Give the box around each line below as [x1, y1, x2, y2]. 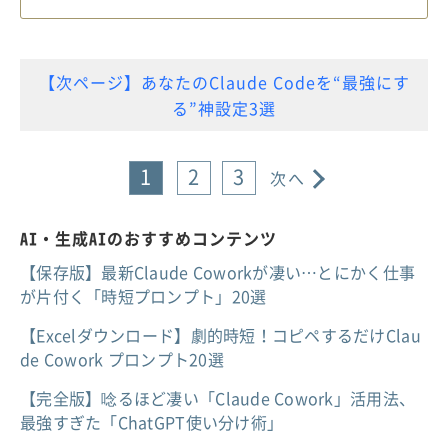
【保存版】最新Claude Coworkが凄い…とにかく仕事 [20, 259, 416, 284]
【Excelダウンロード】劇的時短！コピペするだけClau [20, 322, 421, 347]
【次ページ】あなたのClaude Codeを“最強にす [38, 69, 410, 94]
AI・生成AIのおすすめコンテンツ [20, 225, 277, 250]
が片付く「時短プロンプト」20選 [20, 283, 267, 308]
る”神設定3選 [172, 95, 276, 120]
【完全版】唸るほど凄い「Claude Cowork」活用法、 [20, 385, 416, 410]
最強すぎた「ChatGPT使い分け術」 [20, 409, 284, 434]
